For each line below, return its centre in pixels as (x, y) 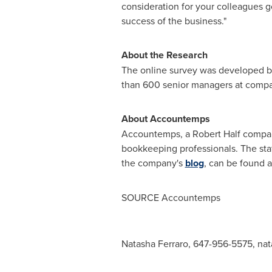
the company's (153, 163)
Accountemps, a (157, 134)
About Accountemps (165, 119)
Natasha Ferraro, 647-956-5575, (189, 243)
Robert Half (216, 134)
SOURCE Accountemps (171, 197)
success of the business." (174, 21)
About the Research (164, 55)
